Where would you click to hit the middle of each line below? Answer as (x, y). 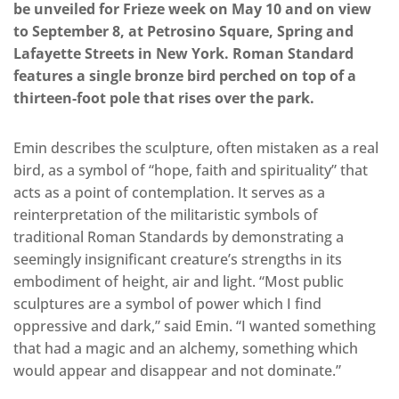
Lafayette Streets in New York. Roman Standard (183, 54)
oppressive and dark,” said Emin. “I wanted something (195, 326)
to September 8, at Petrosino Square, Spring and (183, 32)
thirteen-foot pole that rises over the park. (164, 98)
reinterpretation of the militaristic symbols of (166, 215)
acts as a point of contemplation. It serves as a (169, 193)
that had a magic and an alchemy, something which (186, 349)
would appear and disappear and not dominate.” (177, 371)
